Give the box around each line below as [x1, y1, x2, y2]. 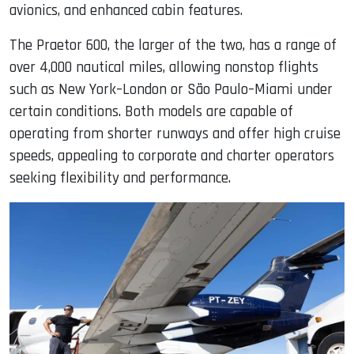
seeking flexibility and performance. [9, 168, 231, 189]
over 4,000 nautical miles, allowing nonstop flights [9, 58, 318, 78]
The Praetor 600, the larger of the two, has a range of [9, 36, 337, 56]
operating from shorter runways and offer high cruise [9, 124, 341, 145]
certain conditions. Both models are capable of [9, 102, 293, 122]
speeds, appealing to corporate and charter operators [9, 146, 334, 167]
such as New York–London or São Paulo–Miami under [9, 80, 333, 100]
